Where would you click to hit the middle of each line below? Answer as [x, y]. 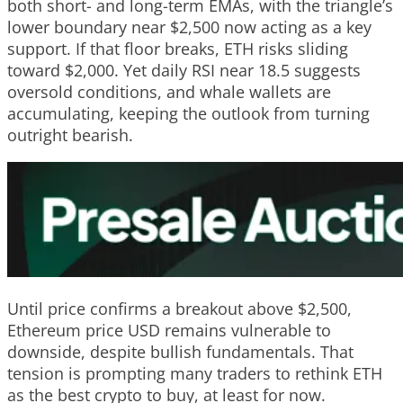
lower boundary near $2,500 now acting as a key [189, 27]
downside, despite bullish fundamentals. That [180, 352]
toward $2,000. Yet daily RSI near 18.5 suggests [184, 71]
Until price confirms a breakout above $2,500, [179, 309]
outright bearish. [70, 135]
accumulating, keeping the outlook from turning [188, 114]
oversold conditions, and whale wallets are [169, 92]
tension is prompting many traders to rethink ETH [195, 374]
